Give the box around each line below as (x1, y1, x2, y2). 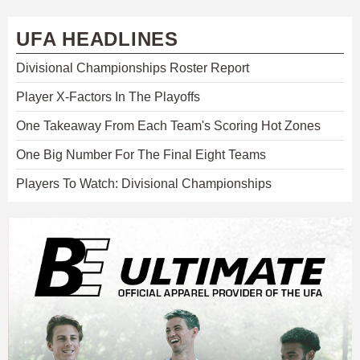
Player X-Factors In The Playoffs (16, 89, 200, 104)
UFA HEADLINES (16, 27, 178, 50)
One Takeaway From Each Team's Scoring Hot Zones (16, 118, 321, 133)
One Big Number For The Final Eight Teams (16, 147, 266, 162)
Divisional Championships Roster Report (16, 60, 249, 75)
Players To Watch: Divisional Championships (16, 176, 272, 190)
